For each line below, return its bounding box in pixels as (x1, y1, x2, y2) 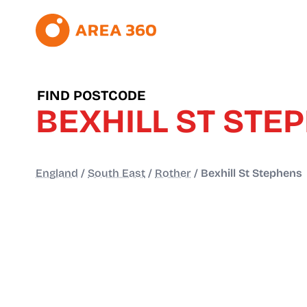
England (36, 167, 78, 180)
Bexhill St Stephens (201, 167, 302, 180)
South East (88, 167, 145, 180)
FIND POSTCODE (37, 87, 145, 104)
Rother (155, 167, 191, 180)
